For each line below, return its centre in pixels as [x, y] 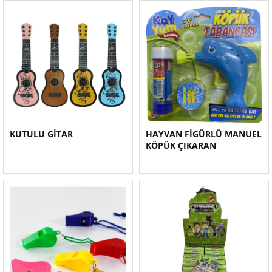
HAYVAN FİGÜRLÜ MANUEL [204, 134]
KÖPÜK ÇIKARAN [181, 145]
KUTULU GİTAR [41, 134]
